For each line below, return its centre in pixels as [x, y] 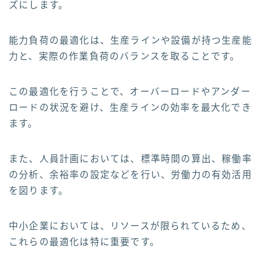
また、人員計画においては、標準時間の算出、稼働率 [131, 159]
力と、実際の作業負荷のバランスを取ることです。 [125, 56]
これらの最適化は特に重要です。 [84, 242]
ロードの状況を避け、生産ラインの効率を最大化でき [130, 107]
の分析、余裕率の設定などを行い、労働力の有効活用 [131, 174]
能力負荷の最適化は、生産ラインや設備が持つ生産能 [131, 40]
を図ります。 [39, 190]
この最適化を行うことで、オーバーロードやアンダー [130, 91]
